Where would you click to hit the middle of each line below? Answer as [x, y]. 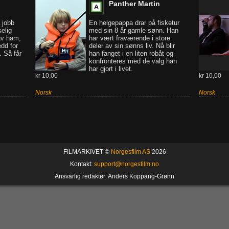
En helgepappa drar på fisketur [134, 23]
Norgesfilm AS [130, 152]
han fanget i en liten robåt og [131, 53]
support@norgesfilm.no [127, 164]
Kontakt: [82, 164]
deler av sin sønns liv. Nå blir [132, 46]
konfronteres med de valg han [133, 61]
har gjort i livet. [111, 69]
